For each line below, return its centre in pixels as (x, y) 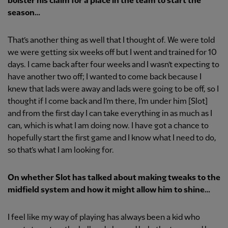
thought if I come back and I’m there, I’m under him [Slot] (108, 101)
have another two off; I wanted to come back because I (105, 77)
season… (24, 13)
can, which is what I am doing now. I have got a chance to (108, 126)
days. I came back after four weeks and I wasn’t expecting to (113, 65)
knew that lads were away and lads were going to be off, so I (113, 89)
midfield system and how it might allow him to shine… (109, 190)
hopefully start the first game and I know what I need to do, (112, 138)
